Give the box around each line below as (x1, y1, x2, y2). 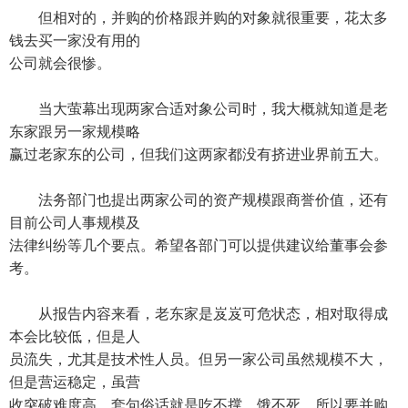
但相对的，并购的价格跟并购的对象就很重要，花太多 (9, 10, 388, 25)
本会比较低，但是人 (9, 329, 140, 344)
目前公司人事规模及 (9, 215, 140, 230)
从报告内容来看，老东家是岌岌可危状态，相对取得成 (9, 306, 388, 321)
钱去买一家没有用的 (9, 33, 140, 48)
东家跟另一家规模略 (9, 124, 140, 139)
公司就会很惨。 (9, 56, 111, 71)
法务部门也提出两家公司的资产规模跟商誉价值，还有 (9, 192, 388, 208)
